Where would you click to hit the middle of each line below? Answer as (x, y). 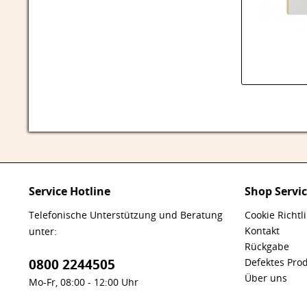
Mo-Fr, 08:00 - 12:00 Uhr (84, 282)
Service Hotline (70, 191)
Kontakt (262, 230)
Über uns (266, 278)
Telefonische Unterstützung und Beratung (126, 214)
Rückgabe (267, 246)
